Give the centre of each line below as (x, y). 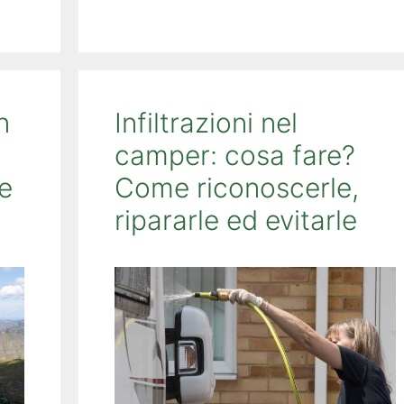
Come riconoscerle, (236, 187)
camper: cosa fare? (234, 155)
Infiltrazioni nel (206, 122)
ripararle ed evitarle (235, 220)
